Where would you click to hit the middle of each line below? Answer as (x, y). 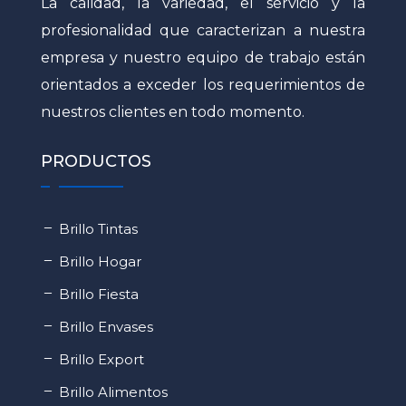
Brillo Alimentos (113, 392)
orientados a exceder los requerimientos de (203, 85)
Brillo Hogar (100, 262)
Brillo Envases (106, 327)
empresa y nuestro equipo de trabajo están (203, 58)
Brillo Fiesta (98, 295)
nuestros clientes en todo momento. (172, 112)
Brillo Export (101, 360)
